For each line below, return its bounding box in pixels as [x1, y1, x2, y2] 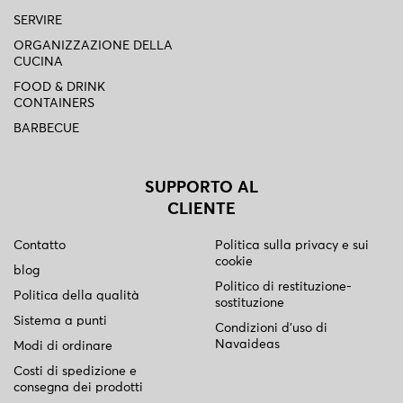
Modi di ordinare [13, 340, 112, 354]
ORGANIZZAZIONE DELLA [13, 40, 173, 53]
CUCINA [13, 56, 63, 69]
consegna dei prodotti [13, 381, 143, 395]
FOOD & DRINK [13, 81, 105, 94]
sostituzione [215, 297, 284, 310]
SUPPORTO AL [145, 180, 258, 197]
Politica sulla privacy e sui [215, 239, 369, 253]
